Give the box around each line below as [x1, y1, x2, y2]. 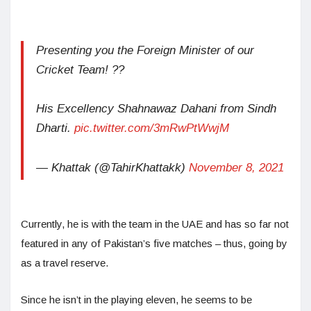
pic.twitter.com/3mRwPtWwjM [74, 121, 229, 135]
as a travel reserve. [21, 256, 108, 269]
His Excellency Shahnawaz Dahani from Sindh [36, 101, 276, 115]
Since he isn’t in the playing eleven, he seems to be [21, 293, 252, 305]
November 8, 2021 [189, 160, 284, 174]
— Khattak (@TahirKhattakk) [36, 160, 189, 174]
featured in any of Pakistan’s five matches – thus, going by [21, 237, 287, 249]
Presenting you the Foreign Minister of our [36, 43, 254, 57]
